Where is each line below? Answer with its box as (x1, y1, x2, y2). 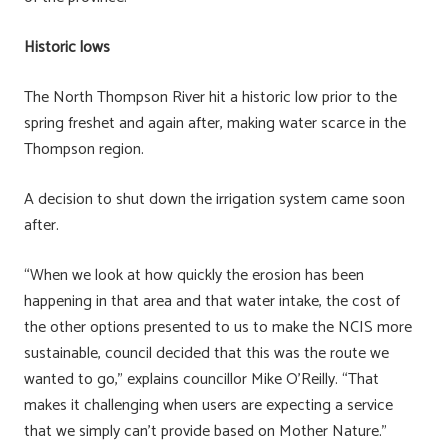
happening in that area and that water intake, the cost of (24, 287, 400, 315)
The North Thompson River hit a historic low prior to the (24, 83, 397, 111)
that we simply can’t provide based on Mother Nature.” (24, 417, 387, 445)
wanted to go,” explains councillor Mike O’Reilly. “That (24, 365, 379, 393)
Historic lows (24, 33, 110, 61)
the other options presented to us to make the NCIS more (24, 313, 412, 341)
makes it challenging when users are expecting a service (24, 391, 393, 419)
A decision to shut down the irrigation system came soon (24, 185, 405, 213)
